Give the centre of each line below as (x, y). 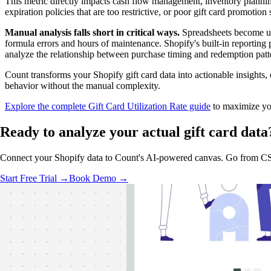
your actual (145, 132)
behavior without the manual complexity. (83, 86)
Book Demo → (99, 178)
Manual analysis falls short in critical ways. (92, 33)
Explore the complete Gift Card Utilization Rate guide (108, 106)
